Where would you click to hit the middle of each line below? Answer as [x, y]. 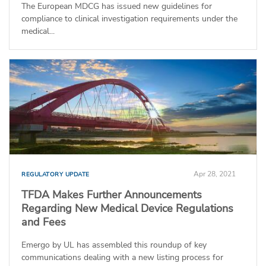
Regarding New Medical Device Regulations [127, 208]
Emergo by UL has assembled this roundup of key [114, 245]
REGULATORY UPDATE [56, 174]
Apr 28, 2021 [215, 174]
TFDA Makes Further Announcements [112, 194]
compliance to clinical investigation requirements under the [129, 18]
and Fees [44, 222]
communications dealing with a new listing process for [122, 257]
